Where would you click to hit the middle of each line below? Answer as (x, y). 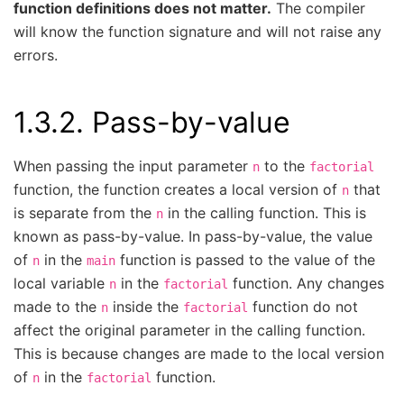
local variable (61, 283)
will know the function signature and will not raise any (197, 32)
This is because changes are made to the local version (199, 353)
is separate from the (85, 212)
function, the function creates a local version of (178, 189)
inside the (146, 306)
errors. (36, 55)
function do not (303, 306)
